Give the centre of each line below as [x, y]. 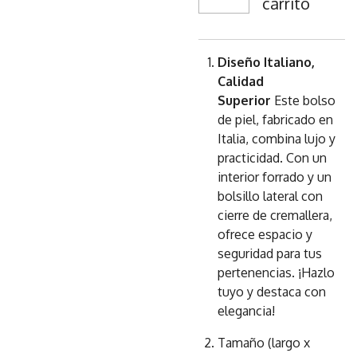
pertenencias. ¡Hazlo [276, 273]
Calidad [241, 81]
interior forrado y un [275, 177]
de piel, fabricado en [275, 120]
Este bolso [305, 100]
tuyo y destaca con [272, 292]
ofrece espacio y [265, 234]
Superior [244, 100]
